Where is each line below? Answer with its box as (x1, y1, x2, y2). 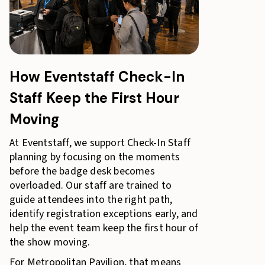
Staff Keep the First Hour (9, 89, 179, 107)
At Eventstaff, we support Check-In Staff (9, 135, 190, 150)
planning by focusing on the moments (9, 150, 180, 164)
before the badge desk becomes (9, 164, 155, 179)
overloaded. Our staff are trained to (9, 178, 172, 193)
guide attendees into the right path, (9, 192, 173, 207)
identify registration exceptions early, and (9, 206, 198, 221)
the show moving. (9, 235, 91, 250)
